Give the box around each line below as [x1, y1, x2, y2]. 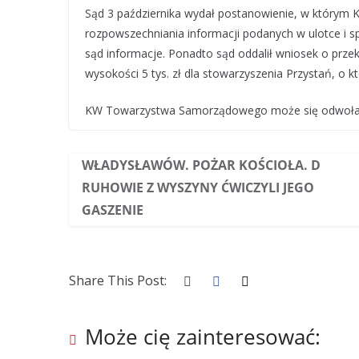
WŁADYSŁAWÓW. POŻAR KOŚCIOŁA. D [81, 156, 321, 174]
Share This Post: [69, 272, 167, 289]
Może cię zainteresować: [85, 322, 321, 351]
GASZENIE [81, 201, 143, 219]
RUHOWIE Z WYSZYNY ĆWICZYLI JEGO [81, 179, 314, 196]
